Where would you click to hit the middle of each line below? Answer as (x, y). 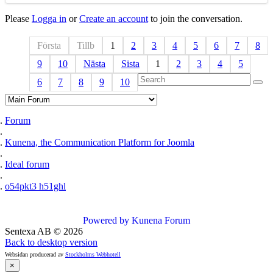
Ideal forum (27, 165)
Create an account (114, 19)
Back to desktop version (51, 243)
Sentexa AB (28, 232)
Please (18, 19)
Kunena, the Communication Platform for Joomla (100, 143)
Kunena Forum (161, 221)
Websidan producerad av (35, 255)
